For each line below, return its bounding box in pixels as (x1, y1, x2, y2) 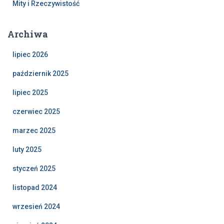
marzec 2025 (12, 126, 55, 135)
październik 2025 (12, 69, 68, 78)
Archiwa (7, 28, 48, 40)
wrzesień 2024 (12, 202, 60, 211)
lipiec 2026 (12, 50, 48, 59)
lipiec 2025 (12, 88, 48, 97)
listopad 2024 (12, 183, 57, 192)
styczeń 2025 (12, 164, 55, 173)
